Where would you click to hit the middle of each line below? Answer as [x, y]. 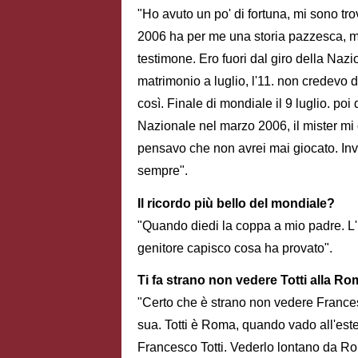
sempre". [163, 170]
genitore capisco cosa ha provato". [235, 248]
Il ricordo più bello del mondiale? [236, 203]
